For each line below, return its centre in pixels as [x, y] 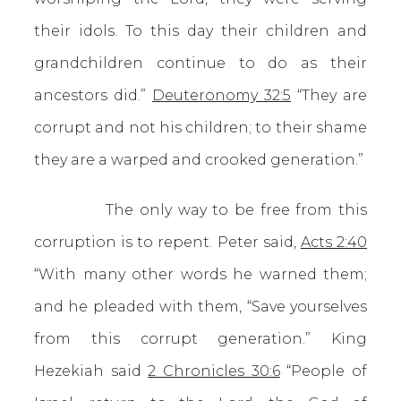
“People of [324, 371]
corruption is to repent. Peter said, [167, 242]
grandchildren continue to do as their [200, 63]
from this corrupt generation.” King [200, 339]
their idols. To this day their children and [200, 31]
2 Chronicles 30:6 [214, 371]
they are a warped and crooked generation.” [199, 160]
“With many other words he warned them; [200, 274]
